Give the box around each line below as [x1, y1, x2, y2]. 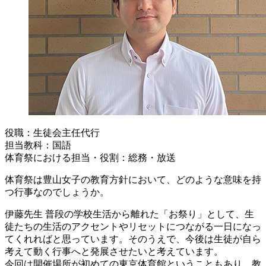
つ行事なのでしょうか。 [5, 186, 109, 197]
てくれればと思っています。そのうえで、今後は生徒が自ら [5, 233, 261, 244]
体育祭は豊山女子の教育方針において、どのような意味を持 [5, 174, 261, 185]
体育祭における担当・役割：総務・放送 [5, 152, 176, 163]
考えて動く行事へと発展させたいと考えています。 [5, 246, 223, 256]
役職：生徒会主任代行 [5, 127, 100, 138]
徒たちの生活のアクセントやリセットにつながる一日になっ [5, 221, 261, 232]
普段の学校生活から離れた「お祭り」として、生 [43, 208, 254, 219]
